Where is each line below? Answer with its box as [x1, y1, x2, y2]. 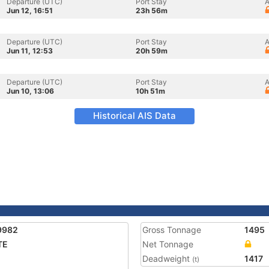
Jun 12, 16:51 [7, 6, 53, 15]
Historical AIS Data [93, 110, 176, 121]
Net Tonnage [142, 239, 193, 249]
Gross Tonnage [142, 225, 201, 235]
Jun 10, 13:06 [7, 86, 54, 95]
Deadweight [142, 253, 192, 264]
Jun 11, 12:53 [7, 46, 53, 55]
